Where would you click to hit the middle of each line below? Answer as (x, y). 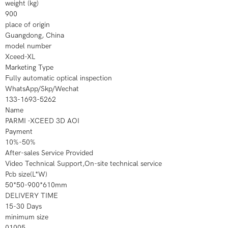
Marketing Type (29, 67)
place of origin (27, 25)
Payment (19, 132)
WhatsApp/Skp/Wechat (42, 89)
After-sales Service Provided (49, 153)
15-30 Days (23, 206)
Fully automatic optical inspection (59, 78)
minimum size (27, 217)
